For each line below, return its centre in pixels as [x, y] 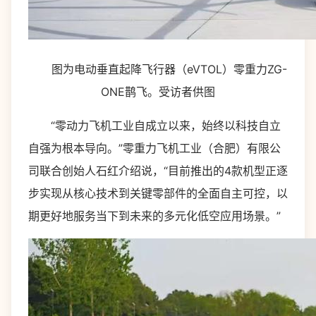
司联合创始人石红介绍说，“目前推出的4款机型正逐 [158, 171]
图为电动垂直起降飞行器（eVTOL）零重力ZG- [158, 69]
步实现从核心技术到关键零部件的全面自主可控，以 [158, 193]
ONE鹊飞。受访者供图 [158, 92]
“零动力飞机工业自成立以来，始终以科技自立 [154, 126]
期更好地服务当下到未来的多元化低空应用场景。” [154, 216]
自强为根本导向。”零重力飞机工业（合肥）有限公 [154, 148]
